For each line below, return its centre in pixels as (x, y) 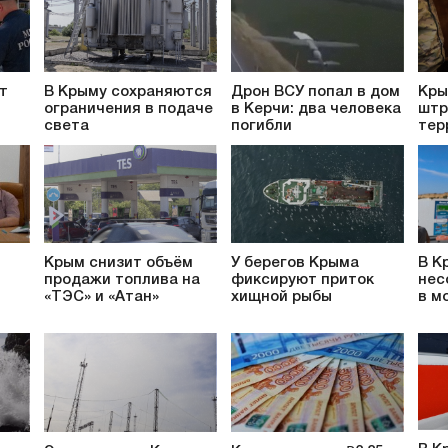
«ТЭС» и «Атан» (101, 297)
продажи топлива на (122, 280)
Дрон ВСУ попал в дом (315, 91)
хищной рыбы (281, 297)
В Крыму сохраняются (128, 91)
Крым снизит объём (118, 263)
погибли (261, 125)
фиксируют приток (302, 280)
